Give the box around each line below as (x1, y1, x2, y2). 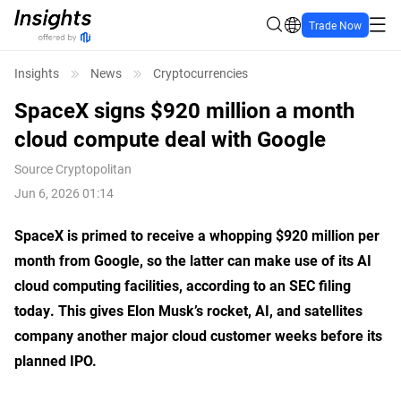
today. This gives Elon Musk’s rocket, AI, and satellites (14, 301, 363, 320)
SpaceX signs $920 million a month (14, 96, 354, 124)
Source (14, 160, 53, 177)
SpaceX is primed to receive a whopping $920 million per (14, 226, 380, 244)
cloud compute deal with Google (14, 124, 326, 153)
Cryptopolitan (55, 160, 132, 177)
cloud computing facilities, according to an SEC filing (14, 276, 351, 294)
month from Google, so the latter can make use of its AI (14, 251, 371, 269)
